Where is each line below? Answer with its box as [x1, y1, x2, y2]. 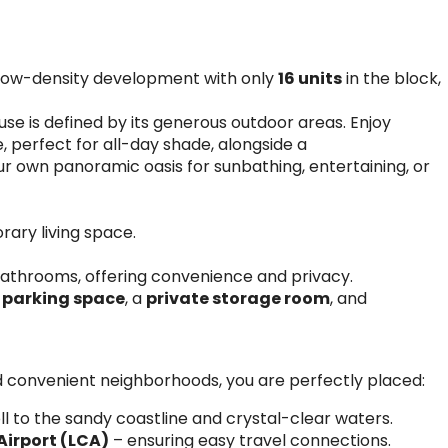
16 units [278, 67, 342, 90]
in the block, [342, 67, 441, 90]
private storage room [146, 287, 330, 310]
